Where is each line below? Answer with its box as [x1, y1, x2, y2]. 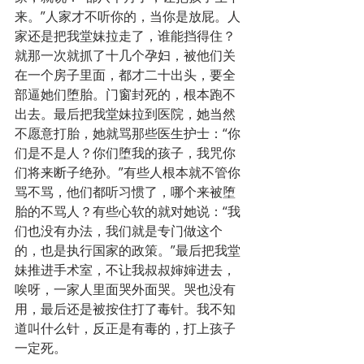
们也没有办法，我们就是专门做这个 [15, 222, 223, 240]
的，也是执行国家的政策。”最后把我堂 [15, 241, 240, 260]
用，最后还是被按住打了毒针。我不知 [15, 300, 236, 318]
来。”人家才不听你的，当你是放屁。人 [15, 7, 240, 26]
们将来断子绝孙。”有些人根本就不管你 [15, 163, 240, 182]
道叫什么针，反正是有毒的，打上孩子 [15, 319, 236, 338]
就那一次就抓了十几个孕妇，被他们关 [15, 46, 236, 65]
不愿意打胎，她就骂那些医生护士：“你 [15, 124, 240, 143]
